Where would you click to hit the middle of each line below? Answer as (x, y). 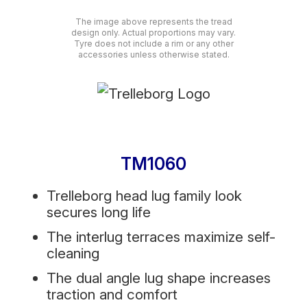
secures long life (99, 212)
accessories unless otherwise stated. (153, 54)
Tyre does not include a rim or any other (153, 43)
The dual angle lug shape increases (159, 278)
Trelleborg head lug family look (144, 196)
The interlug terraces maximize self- (161, 237)
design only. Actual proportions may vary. (153, 32)
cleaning (73, 254)
